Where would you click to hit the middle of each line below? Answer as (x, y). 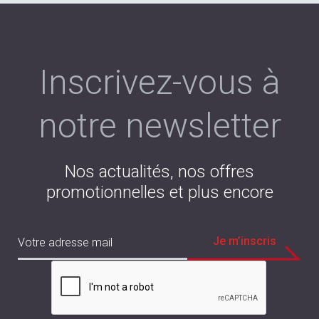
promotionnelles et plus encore (159, 192)
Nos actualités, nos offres (159, 172)
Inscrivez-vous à (159, 82)
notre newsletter (159, 126)
